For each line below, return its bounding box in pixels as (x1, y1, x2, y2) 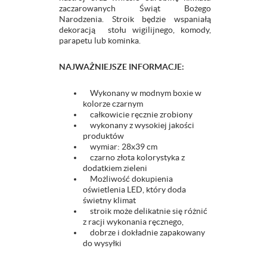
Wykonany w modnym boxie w (83, 88, 201, 98)
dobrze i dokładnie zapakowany (83, 228, 205, 238)
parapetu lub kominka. (59, 36, 141, 46)
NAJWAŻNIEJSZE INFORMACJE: (59, 62, 184, 72)
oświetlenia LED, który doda (83, 185, 186, 195)
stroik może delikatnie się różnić (83, 206, 207, 216)
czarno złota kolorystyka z (83, 153, 185, 163)
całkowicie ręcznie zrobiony (83, 110, 193, 120)
